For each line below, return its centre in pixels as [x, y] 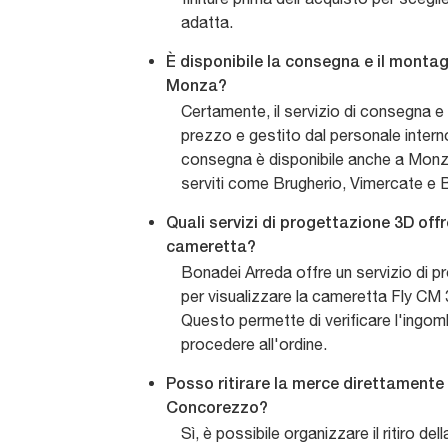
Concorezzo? [217, 409]
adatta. [207, 22]
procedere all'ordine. [254, 344]
